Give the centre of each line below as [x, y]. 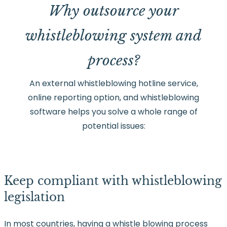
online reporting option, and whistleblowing [113, 98]
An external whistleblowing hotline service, [113, 84]
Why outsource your [113, 11]
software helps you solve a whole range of [113, 112]
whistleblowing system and [113, 36]
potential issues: [113, 126]
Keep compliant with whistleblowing [113, 180]
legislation [34, 197]
